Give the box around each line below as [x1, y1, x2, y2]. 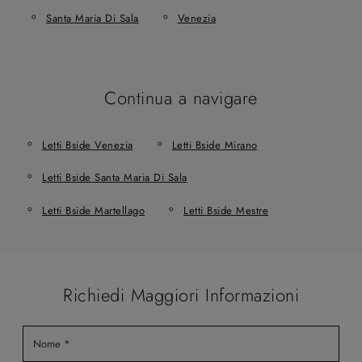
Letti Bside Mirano [171, 137, 258, 153]
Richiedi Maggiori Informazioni [63, 282, 299, 308]
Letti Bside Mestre [183, 202, 268, 218]
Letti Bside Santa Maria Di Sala [42, 170, 187, 186]
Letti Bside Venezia [42, 137, 133, 153]
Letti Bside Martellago [42, 202, 145, 218]
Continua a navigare [104, 85, 258, 111]
